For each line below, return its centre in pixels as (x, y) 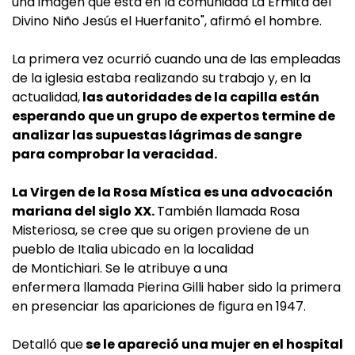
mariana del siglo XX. (84, 212)
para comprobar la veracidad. (115, 155)
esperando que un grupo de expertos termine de (174, 116)
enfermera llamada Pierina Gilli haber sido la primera (176, 288)
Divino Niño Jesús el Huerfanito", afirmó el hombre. (167, 21)
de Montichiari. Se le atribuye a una (120, 269)
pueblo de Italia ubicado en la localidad (133, 250)
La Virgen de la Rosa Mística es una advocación (172, 193)
